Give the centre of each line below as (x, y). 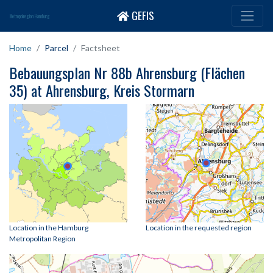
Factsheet (101, 48)
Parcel (56, 48)
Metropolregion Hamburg (30, 16)
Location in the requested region (199, 228)
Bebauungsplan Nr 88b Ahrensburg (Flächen (127, 73)
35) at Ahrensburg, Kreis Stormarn (102, 90)
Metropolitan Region (42, 239)
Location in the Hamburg (49, 228)
